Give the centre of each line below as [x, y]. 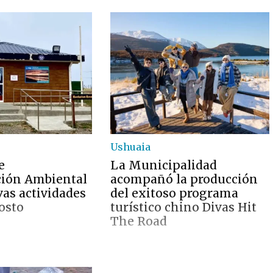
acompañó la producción [184, 179]
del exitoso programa [175, 193]
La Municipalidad [164, 165]
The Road [139, 221]
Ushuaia [131, 147]
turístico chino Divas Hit [184, 207]
